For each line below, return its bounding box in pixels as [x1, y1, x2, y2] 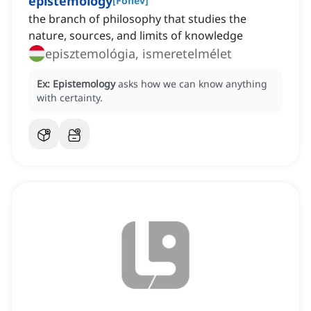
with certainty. [37, 91, 103, 105]
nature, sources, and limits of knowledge [28, 28, 243, 44]
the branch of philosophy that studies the [28, 11, 246, 27]
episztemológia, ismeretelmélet [45, 45, 232, 62]
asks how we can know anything [118, 77, 267, 91]
